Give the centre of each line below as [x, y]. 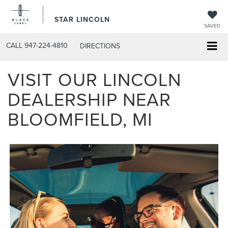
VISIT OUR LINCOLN [94, 79]
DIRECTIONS [100, 46]
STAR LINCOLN [82, 19]
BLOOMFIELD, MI [80, 119]
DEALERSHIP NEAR [89, 99]
